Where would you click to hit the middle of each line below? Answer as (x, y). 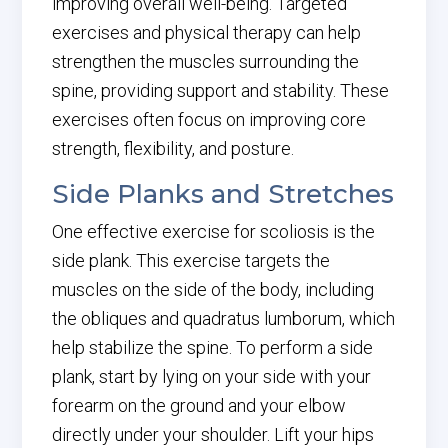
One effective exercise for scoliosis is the (214, 231)
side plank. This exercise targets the (191, 260)
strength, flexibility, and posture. (173, 148)
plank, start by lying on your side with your (212, 376)
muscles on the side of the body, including (213, 289)
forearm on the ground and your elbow (199, 405)
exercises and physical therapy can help (207, 32)
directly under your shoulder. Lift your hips (213, 434)
